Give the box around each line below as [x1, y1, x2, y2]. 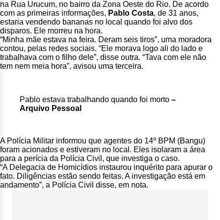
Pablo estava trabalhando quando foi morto [20, 95, 169, 104]
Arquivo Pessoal [20, 104, 82, 112]
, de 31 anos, [154, 9, 198, 17]
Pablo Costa [108, 9, 154, 17]
